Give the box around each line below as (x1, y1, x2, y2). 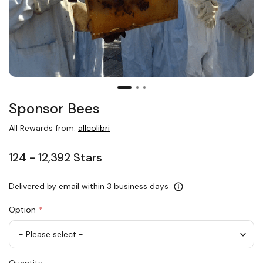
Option (9, 204, 38, 215)
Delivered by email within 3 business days (9, 181, 171, 191)
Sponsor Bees (9, 99, 100, 117)
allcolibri (78, 123, 110, 133)
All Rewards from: (9, 123, 78, 133)
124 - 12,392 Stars (9, 150, 102, 165)
